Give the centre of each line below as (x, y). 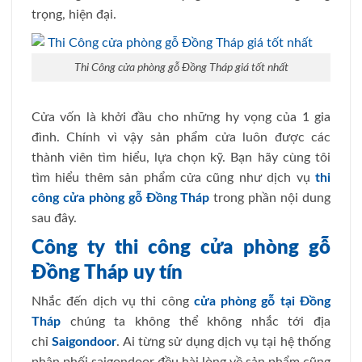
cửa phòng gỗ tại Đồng (262, 302)
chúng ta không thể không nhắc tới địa (196, 322)
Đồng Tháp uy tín (107, 274)
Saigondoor (84, 342)
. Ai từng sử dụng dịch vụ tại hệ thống (224, 342)
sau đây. (54, 218)
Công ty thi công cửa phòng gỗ (181, 248)
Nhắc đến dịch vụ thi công (113, 302)
